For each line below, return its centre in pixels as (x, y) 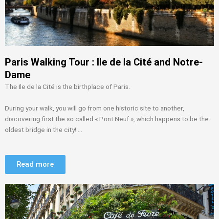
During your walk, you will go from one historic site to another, (95, 108)
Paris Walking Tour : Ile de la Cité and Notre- (104, 62)
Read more (35, 164)
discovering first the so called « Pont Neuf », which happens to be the (107, 119)
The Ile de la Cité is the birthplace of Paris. (68, 86)
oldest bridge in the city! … (44, 129)
